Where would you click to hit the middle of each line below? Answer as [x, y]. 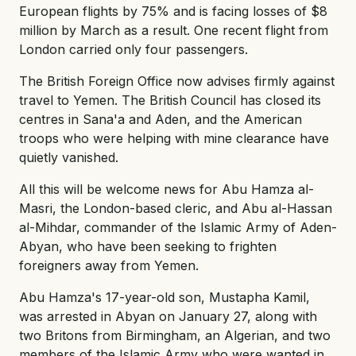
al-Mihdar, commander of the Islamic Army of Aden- [178, 227]
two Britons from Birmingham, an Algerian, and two [175, 335]
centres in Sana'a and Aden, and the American [161, 119]
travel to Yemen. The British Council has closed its [170, 100]
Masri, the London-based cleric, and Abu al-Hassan [176, 208]
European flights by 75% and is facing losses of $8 [173, 11]
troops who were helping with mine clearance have [174, 138]
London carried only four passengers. [133, 49]
